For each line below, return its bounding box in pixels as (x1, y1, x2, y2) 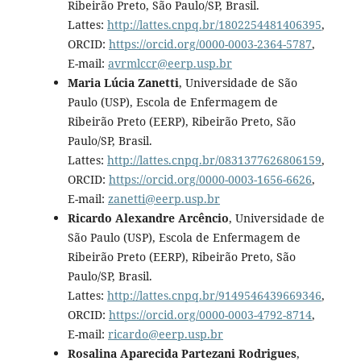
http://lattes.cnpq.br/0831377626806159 (106, 151, 322, 168)
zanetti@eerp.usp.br (107, 190, 220, 206)
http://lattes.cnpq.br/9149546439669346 (106, 287, 322, 303)
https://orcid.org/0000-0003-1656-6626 (108, 171, 312, 187)
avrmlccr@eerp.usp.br (107, 55, 232, 71)
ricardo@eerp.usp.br (107, 326, 223, 342)
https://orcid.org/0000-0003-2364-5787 (108, 35, 312, 52)
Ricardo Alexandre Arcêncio (67, 210, 229, 226)
